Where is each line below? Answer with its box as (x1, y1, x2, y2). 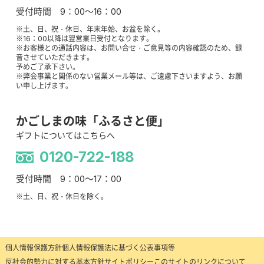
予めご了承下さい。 (15, 62, 80, 72)
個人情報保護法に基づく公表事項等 (61, 243, 175, 253)
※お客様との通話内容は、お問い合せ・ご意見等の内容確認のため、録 (15, 44, 242, 53)
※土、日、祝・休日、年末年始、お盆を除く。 (15, 25, 164, 34)
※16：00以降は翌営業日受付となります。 (15, 34, 153, 44)
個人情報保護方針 (5, 243, 62, 253)
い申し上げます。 (15, 81, 72, 91)
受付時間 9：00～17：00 (15, 173, 121, 185)
